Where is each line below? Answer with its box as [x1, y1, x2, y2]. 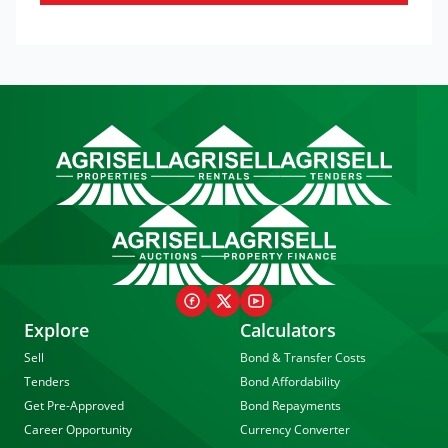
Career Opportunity [24, 421, 132, 438]
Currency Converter [240, 421, 350, 438]
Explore [24, 318, 89, 342]
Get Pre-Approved [24, 397, 124, 414]
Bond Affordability [240, 373, 340, 390]
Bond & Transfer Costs [240, 349, 366, 366]
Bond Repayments [240, 397, 341, 414]
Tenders [24, 373, 70, 390]
